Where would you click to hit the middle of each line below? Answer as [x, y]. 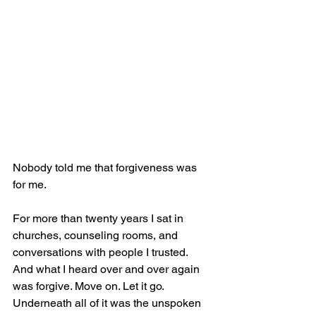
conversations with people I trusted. [102, 252]
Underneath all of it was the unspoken [108, 303]
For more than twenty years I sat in [99, 218]
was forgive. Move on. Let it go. [90, 286]
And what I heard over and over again [108, 269]
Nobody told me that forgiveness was [106, 167]
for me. [30, 184]
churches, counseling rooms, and [97, 235]
